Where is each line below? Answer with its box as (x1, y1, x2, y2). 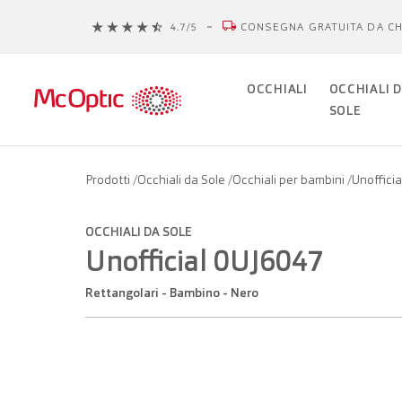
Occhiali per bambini (232, 171, 347, 188)
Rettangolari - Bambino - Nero (93, 284, 258, 301)
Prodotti (85, 171, 133, 188)
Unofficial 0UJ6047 (85, 242, 324, 280)
